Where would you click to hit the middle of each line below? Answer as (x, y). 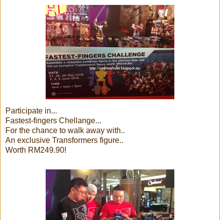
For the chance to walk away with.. (65, 130)
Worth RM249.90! (36, 150)
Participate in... (31, 110)
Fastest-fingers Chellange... (53, 120)
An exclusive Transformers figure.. (64, 140)
